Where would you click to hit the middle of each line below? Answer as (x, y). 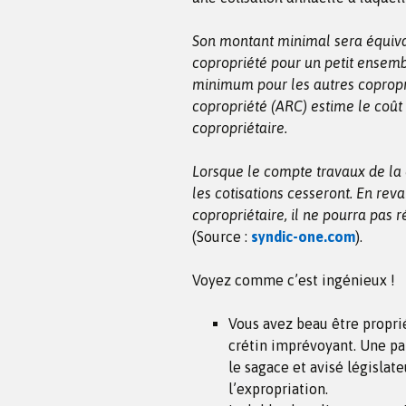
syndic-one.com (303, 236)
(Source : (222, 236)
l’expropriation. (278, 388)
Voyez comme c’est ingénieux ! (294, 280)
